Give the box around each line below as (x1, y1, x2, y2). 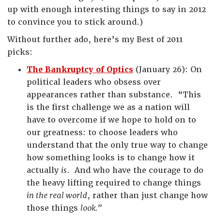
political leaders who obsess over (27, 77, 161, 87)
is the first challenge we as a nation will (27, 102, 190, 112)
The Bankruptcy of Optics (27, 64, 133, 75)
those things (27, 203, 80, 213)
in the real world (27, 190, 87, 201)
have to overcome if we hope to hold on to (27, 115, 196, 125)
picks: (7, 47, 32, 57)
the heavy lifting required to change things (27, 178, 201, 188)
